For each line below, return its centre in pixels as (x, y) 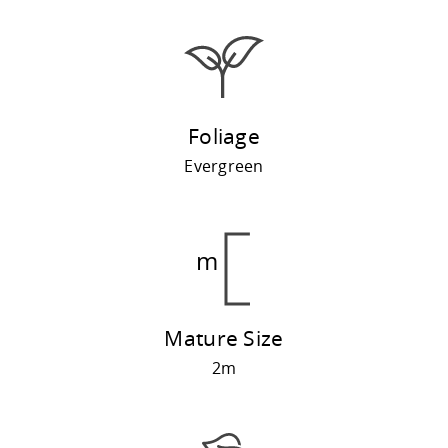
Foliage (224, 136)
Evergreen (224, 166)
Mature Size (224, 338)
